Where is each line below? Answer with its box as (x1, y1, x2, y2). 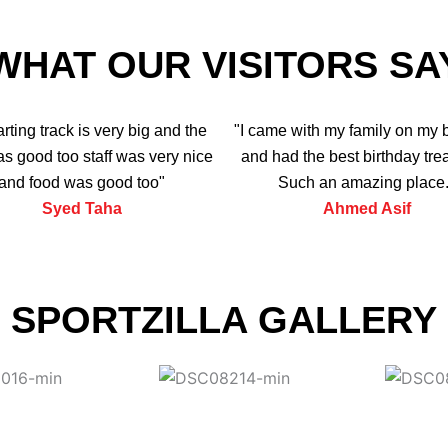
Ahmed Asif (322, 199, 411, 217)
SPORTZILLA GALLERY (11, 298, 437, 341)
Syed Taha (41, 199, 122, 217)
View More (189, 420, 259, 438)
